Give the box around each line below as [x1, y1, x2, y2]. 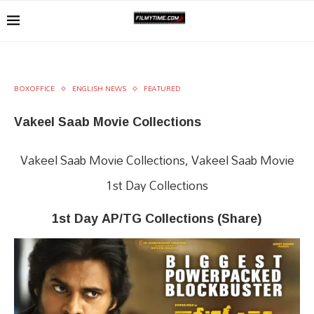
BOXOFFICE [14, 81, 55, 95]
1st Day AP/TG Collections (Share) [52, 206, 262, 230]
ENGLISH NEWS [72, 81, 126, 95]
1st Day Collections [106, 173, 208, 198]
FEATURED [144, 81, 181, 95]
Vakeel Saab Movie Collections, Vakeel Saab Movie [20, 148, 294, 172]
